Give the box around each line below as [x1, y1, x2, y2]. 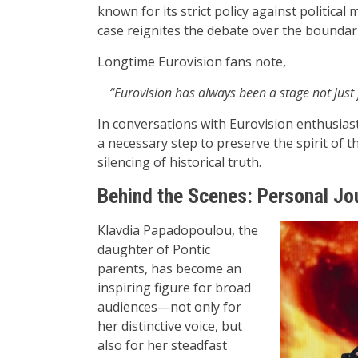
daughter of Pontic [97, 241, 210, 259]
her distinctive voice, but [97, 317, 242, 336]
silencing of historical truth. [97, 153, 261, 172]
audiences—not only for [97, 298, 241, 316]
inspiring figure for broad [97, 279, 251, 297]
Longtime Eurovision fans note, [97, 53, 286, 71]
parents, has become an [97, 260, 241, 278]
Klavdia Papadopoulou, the [97, 221, 258, 240]
